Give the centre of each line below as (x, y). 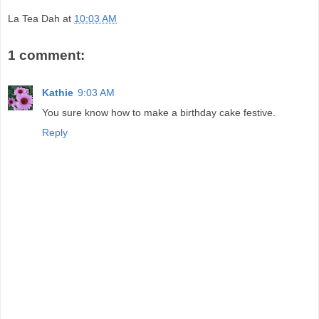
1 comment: (46, 56)
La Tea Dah (34, 19)
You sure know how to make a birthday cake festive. (159, 112)
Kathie (58, 92)
